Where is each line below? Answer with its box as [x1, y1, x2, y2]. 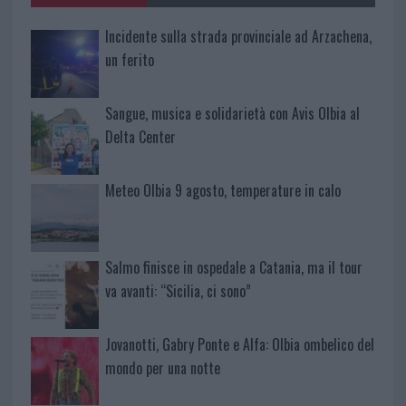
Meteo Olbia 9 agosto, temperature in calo [104, 179, 341, 201]
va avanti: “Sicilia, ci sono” [104, 279, 251, 302]
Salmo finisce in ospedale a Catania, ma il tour [104, 256, 362, 278]
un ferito [104, 49, 154, 72]
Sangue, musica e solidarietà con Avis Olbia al [104, 102, 360, 125]
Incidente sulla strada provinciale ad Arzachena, [104, 25, 372, 48]
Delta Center [104, 126, 176, 149]
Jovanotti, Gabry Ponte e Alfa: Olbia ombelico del [104, 333, 374, 355]
